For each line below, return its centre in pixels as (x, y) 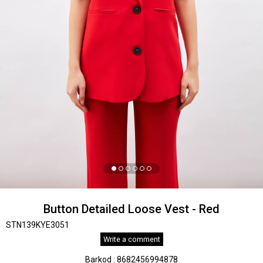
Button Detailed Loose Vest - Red (131, 209)
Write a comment (131, 239)
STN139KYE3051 (38, 225)
